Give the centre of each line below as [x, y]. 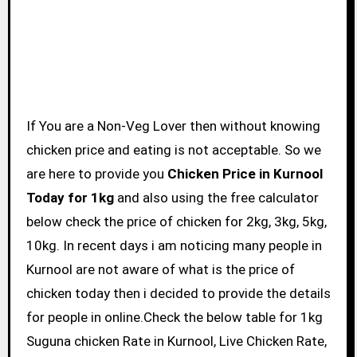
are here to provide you [96, 173]
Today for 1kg [70, 197]
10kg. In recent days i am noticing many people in [174, 245]
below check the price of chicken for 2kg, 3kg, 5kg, [176, 221]
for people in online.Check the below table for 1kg [174, 317]
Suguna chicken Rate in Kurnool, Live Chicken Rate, [176, 341]
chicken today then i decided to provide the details [178, 293]
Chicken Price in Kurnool [245, 173]
